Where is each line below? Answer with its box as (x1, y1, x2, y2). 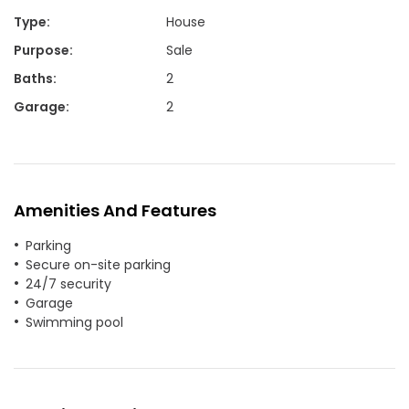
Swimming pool (26, 312, 123, 331)
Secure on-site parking (26, 255, 171, 274)
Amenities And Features (14, 198, 216, 222)
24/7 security (26, 274, 111, 293)
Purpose (14, 40, 69, 59)
